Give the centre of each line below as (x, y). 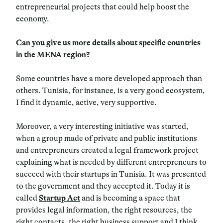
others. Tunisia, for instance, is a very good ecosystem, (111, 90)
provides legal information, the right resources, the (104, 210)
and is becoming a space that (130, 198)
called (27, 198)
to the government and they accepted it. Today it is (103, 186)
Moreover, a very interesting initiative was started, (102, 126)
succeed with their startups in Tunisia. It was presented (111, 174)
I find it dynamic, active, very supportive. (87, 102)
